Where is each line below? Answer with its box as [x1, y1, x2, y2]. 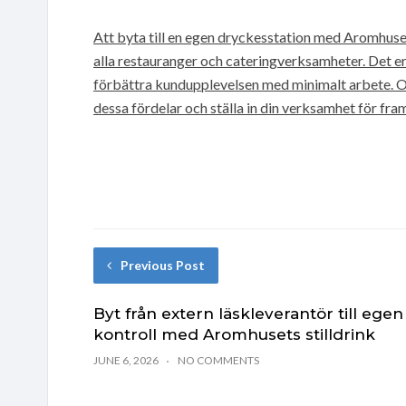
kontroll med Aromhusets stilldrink [93, 324, 375, 343]
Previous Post [121, 256, 205, 273]
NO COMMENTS [178, 353, 259, 367]
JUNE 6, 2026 [93, 353, 159, 367]
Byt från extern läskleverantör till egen [93, 304, 403, 323]
